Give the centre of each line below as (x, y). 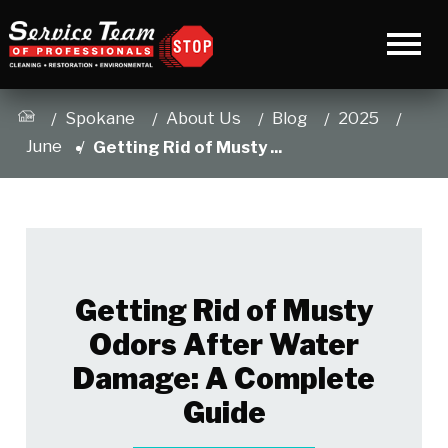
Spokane (100, 118)
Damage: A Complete (224, 379)
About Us (204, 118)
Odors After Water (224, 345)
